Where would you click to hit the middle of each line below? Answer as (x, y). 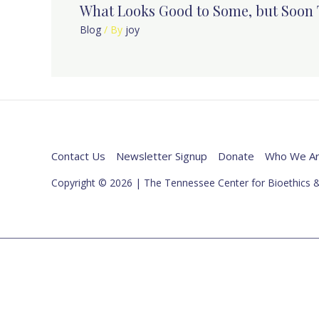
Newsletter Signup (162, 156)
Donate (236, 156)
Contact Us (78, 156)
